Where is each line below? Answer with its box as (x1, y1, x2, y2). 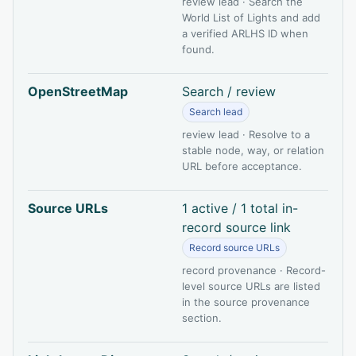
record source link (182, 219, 291, 235)
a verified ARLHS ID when (182, 26, 308, 40)
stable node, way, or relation (182, 143, 324, 157)
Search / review (182, 83, 276, 99)
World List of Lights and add (182, 10, 320, 24)
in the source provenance (182, 295, 310, 308)
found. (182, 42, 215, 56)
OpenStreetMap (28, 83, 128, 99)
